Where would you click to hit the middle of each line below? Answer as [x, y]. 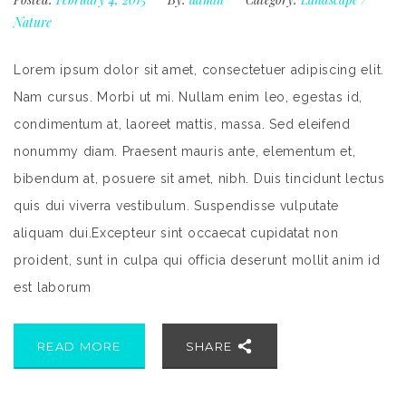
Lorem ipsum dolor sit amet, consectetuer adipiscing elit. [199, 70]
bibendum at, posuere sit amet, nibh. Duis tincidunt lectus [199, 179]
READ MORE [79, 347]
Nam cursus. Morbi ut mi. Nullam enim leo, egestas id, [188, 97]
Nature [33, 23]
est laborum [53, 288]
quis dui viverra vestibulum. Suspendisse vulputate [177, 206]
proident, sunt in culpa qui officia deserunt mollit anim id [197, 261]
